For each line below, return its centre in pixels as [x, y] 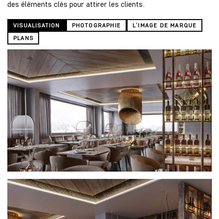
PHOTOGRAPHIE [96, 25]
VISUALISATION [37, 25]
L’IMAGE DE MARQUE [165, 25]
